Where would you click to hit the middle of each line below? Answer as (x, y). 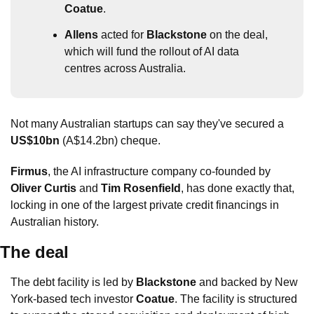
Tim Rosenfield (141, 188)
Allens (81, 34)
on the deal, (237, 34)
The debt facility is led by (73, 282)
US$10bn (35, 140)
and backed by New (247, 282)
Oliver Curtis (43, 188)
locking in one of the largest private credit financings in (145, 205)
